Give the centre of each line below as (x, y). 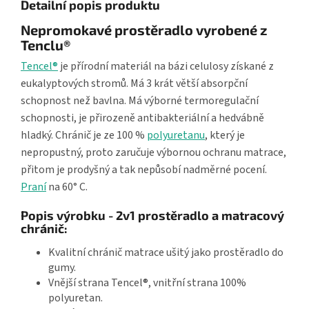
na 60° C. (67, 187)
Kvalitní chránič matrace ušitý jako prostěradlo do (166, 252)
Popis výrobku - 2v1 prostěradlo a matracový (152, 215)
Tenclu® (46, 45)
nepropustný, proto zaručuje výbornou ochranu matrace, (153, 152)
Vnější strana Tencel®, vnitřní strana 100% (147, 282)
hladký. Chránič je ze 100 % (84, 135)
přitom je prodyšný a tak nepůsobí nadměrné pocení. (144, 169)
